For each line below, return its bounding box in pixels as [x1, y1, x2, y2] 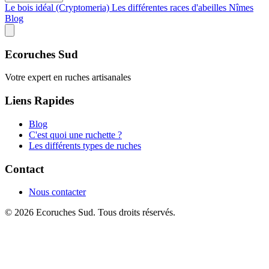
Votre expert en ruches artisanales [5, 72, 131, 83]
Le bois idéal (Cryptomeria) [5, 2, 112, 13]
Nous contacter [29, 187, 86, 198]
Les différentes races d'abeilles [112, 2, 229, 13]
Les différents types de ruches [29, 140, 141, 151]
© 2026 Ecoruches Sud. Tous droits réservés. [5, 207, 175, 218]
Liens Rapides [5, 94, 74, 107]
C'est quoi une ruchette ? [29, 129, 122, 140]
